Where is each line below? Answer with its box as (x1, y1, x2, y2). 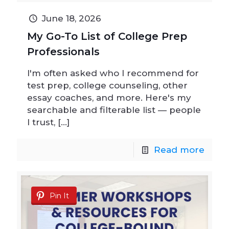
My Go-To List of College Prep (27, 30, 187, 43)
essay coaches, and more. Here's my (27, 93, 191, 103)
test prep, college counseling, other (27, 80, 188, 91)
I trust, (27, 117, 55, 128)
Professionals (27, 45, 100, 58)
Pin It (50, 191, 69, 201)
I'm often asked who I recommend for (27, 68, 199, 79)
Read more (154, 145, 204, 155)
